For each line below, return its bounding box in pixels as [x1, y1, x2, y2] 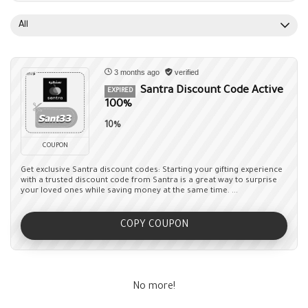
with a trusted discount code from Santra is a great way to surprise [21, 177, 277, 186]
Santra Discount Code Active [140, 85, 283, 97]
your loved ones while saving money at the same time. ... [21, 187, 238, 196]
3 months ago [112, 68, 162, 76]
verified [173, 68, 199, 76]
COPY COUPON [120, 220, 188, 231]
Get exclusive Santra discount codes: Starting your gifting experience [21, 166, 283, 175]
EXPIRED [107, 87, 133, 95]
